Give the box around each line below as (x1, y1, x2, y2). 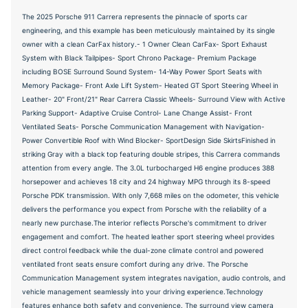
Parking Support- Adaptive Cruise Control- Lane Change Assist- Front (22, 108, 252, 117)
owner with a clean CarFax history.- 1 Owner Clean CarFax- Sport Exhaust (22, 39, 267, 48)
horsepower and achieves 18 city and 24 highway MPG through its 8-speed (22, 177, 270, 186)
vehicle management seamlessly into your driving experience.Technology (22, 287, 263, 296)
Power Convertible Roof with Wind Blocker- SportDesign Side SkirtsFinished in (22, 135, 276, 144)
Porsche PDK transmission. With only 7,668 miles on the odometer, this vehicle (22, 190, 279, 199)
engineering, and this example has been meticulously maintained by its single (22, 25, 275, 34)
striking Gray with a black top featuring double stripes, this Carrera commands (22, 149, 280, 158)
